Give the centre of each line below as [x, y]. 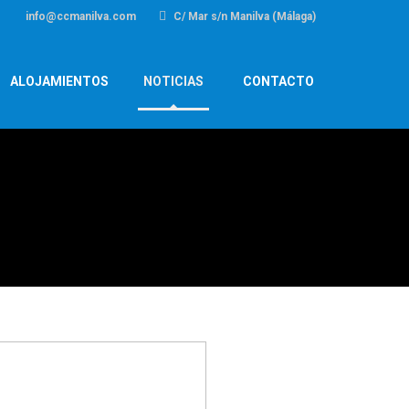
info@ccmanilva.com [79, 16]
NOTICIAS [173, 82]
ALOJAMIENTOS [59, 82]
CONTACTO [278, 82]
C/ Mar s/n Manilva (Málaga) [243, 16]
